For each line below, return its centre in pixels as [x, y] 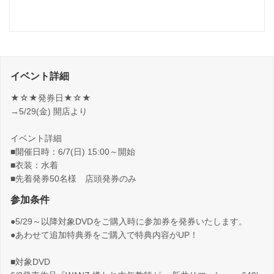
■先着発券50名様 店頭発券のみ [73, 179]
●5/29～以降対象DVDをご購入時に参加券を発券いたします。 [129, 222]
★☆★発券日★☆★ [51, 98]
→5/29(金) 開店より [49, 112]
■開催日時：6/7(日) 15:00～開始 [73, 152]
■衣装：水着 [34, 165]
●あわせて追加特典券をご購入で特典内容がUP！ [104, 235]
